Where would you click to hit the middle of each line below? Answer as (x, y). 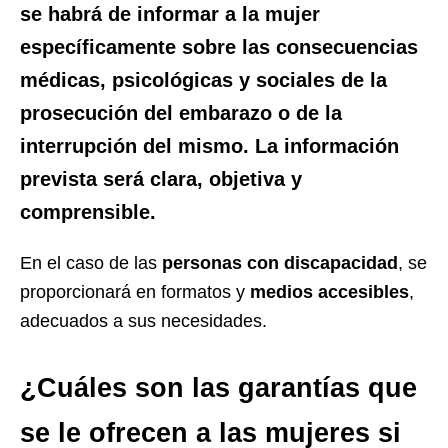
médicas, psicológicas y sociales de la (203, 79)
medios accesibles (329, 291)
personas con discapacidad (280, 262)
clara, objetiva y (226, 178)
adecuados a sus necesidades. (143, 320)
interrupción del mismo (131, 145)
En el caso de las (91, 262)
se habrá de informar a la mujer (170, 13)
